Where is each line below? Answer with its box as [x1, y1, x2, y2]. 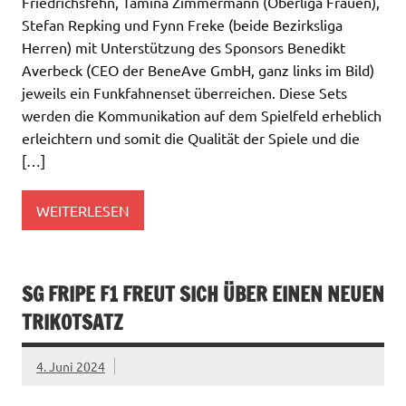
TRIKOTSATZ [22, 308, 123, 337]
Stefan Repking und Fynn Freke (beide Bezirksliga [22, 15, 343, 34]
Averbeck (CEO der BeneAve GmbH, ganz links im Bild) [22, 61, 374, 80]
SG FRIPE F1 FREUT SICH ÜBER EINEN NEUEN [22, 280, 384, 309]
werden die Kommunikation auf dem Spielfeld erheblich [22, 106, 382, 125]
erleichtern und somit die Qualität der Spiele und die [22, 129, 360, 148]
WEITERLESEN [36, 200, 130, 219]
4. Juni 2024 [36, 358, 105, 374]
